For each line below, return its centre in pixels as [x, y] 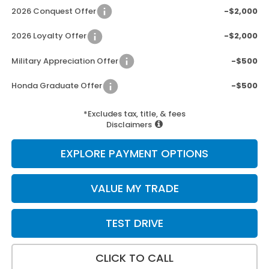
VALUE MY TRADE [134, 188]
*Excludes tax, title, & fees [134, 113]
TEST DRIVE [134, 223]
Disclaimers [129, 124]
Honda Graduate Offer [56, 86]
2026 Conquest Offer [53, 11]
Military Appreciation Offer [65, 61]
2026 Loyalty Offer [49, 36]
